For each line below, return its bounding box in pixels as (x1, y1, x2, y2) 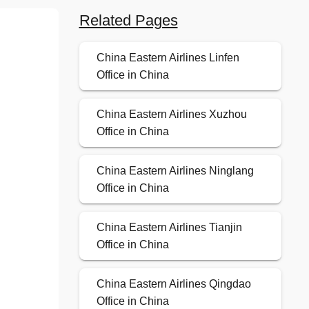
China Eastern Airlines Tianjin (96, 221, 242, 234)
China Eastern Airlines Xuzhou (96, 108, 247, 121)
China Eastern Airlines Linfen (96, 52, 239, 64)
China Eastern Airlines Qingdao (96, 278, 251, 290)
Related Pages (79, 12, 178, 30)
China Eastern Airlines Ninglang (96, 165, 254, 177)
